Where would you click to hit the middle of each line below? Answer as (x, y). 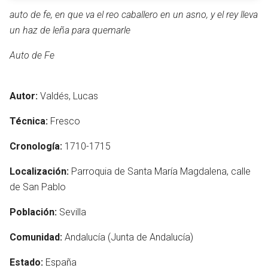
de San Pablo (38, 187)
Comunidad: (36, 237)
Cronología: (36, 147)
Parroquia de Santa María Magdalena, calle (160, 172)
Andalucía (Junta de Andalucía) (128, 237)
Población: (33, 212)
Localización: (39, 172)
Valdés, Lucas (68, 96)
